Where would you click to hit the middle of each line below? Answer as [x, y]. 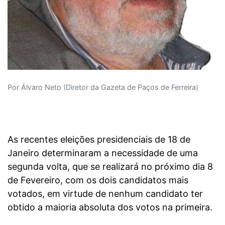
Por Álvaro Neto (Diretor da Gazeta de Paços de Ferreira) [103, 87]
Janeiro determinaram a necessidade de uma [103, 153]
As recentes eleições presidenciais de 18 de [99, 139]
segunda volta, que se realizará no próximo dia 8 [110, 166]
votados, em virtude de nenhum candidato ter [105, 193]
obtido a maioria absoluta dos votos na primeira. [110, 207]
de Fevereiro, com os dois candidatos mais [98, 180]
